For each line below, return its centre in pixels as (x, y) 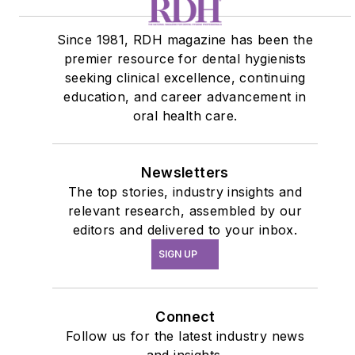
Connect (185, 317)
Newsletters (185, 173)
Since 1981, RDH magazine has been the (185, 40)
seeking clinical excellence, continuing (185, 78)
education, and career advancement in (185, 97)
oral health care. (185, 116)
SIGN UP (178, 254)
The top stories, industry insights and (185, 192)
